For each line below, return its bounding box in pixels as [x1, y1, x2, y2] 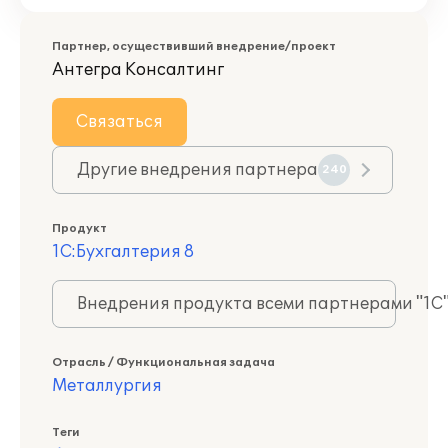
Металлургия [52, 376, 162, 396]
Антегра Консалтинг [52, 60, 224, 80]
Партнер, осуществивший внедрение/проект [52, 40, 336, 53]
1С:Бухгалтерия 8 [52, 242, 194, 262]
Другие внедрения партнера [77, 160, 318, 180]
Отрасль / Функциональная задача [52, 356, 275, 369]
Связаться [76, 112, 163, 132]
